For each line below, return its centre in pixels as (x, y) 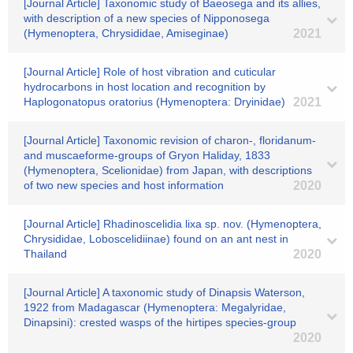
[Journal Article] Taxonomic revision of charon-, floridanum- (170, 140)
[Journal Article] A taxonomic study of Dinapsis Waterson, (164, 292)
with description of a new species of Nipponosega (147, 18)
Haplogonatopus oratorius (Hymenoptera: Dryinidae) (154, 102)
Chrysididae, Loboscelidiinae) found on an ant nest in (156, 239)
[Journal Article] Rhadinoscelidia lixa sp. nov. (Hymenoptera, (173, 224)
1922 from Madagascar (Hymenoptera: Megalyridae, (155, 307)
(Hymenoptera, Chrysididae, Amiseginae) (126, 33)
